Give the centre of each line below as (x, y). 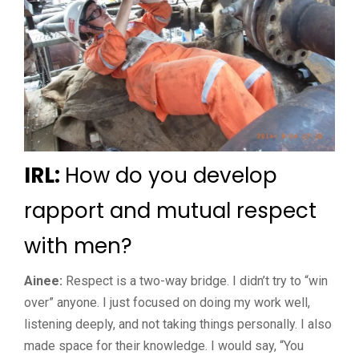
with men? (78, 246)
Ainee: (43, 280)
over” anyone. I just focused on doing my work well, (167, 302)
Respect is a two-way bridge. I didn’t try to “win (195, 280)
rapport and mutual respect (170, 210)
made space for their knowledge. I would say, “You (164, 345)
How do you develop (171, 175)
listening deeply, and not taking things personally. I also (178, 324)
